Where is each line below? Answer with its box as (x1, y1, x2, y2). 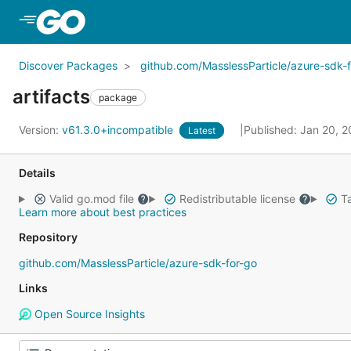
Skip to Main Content (88, 13, 215, 29)
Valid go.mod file (45, 192, 137, 205)
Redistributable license (175, 192, 299, 205)
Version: (19, 123, 62, 136)
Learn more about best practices (19, 205, 186, 219)
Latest (188, 125, 215, 136)
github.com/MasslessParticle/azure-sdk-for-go (19, 256, 257, 270)
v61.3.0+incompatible (62, 123, 176, 136)
